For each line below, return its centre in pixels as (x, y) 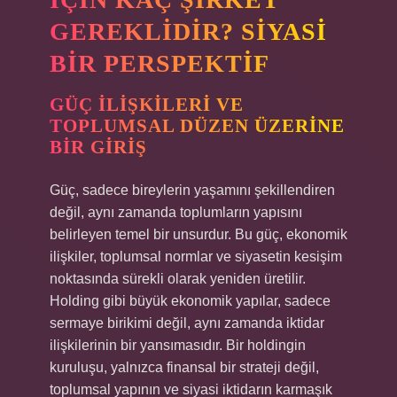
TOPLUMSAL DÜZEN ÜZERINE (197, 126)
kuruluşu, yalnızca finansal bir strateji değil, (184, 367)
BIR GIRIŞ (98, 147)
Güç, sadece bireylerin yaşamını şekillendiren (192, 190)
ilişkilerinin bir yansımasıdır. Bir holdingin (178, 345)
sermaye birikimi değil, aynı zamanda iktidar (187, 323)
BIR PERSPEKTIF (160, 63)
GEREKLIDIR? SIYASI (188, 31)
